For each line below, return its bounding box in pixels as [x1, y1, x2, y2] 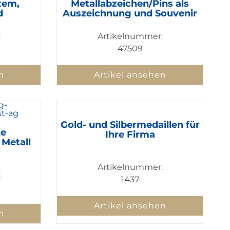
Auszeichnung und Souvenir [63, 8, 198, 19]
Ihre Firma [105, 128, 155, 140]
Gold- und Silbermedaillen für [60, 119, 200, 130]
